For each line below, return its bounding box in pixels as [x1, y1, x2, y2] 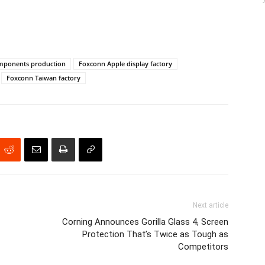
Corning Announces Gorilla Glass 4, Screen [62, 216, 228, 227]
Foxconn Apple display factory [79, 59, 172, 68]
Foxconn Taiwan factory [7, 73, 80, 82]
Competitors [178, 241, 228, 252]
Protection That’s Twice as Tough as [82, 229, 228, 240]
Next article [193, 201, 228, 209]
